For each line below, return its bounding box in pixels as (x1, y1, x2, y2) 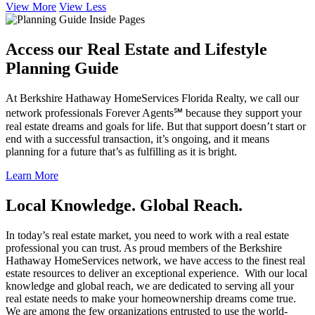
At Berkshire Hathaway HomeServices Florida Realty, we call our (6, 92, 299, 105)
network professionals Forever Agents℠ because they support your (6, 107, 302, 120)
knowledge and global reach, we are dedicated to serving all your (6, 280, 294, 292)
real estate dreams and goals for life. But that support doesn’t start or (6, 120, 306, 133)
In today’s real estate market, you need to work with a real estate (6, 229, 289, 242)
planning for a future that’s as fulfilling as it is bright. (6, 146, 237, 158)
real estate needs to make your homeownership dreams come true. (6, 292, 299, 305)
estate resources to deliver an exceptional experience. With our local (6, 267, 307, 280)
